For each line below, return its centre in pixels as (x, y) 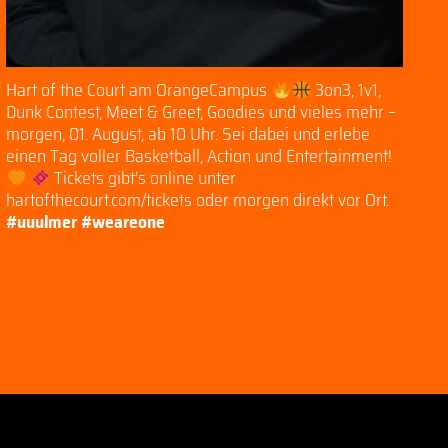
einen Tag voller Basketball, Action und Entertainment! (199, 156)
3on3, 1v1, (346, 90)
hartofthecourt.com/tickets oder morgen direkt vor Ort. (198, 200)
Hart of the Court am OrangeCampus (139, 90)
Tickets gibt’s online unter (143, 178)
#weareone (123, 222)
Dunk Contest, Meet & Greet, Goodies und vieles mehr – (201, 112)
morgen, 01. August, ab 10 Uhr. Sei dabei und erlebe (188, 134)
